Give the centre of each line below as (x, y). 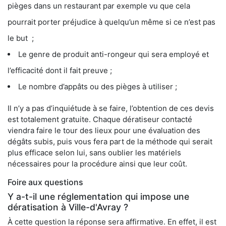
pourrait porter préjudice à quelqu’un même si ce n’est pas (111, 22)
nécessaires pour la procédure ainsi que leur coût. (97, 164)
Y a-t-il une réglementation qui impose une (98, 197)
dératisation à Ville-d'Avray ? (68, 207)
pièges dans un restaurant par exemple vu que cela (99, 6)
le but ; (21, 38)
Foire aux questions (45, 182)
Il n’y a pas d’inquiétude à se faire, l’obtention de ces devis (111, 108)
